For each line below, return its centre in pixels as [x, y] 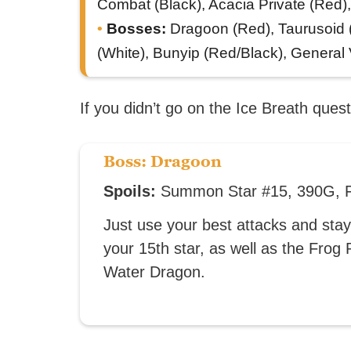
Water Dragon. [154, 272]
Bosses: [136, 29]
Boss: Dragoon [163, 161]
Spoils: [130, 191]
